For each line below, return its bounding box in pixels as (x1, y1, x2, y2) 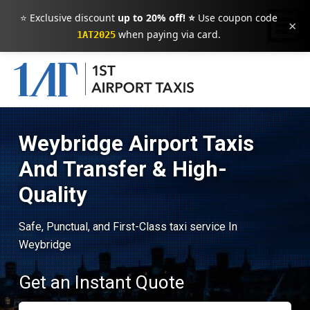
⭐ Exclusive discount (19, 11, 118, 24)
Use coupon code (194, 11, 277, 24)
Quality (18, 182, 87, 208)
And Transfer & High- (18, 156, 227, 182)
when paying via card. (115, 28, 221, 41)
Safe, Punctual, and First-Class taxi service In (18, 220, 237, 233)
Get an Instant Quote (18, 272, 184, 293)
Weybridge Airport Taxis (18, 131, 254, 156)
